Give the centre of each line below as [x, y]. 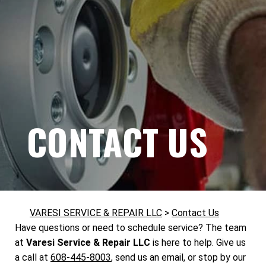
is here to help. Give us [198, 243]
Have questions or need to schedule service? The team [131, 228]
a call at [33, 258]
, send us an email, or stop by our [178, 258]
